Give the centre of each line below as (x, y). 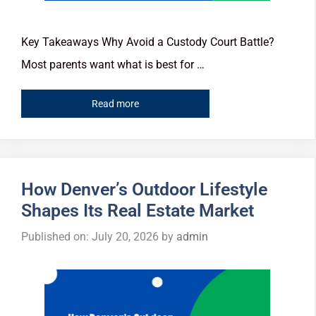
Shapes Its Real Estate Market (138, 211)
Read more (115, 104)
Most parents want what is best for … (113, 64)
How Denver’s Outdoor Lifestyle (144, 190)
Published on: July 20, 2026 (90, 237)
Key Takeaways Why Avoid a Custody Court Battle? (148, 42)
